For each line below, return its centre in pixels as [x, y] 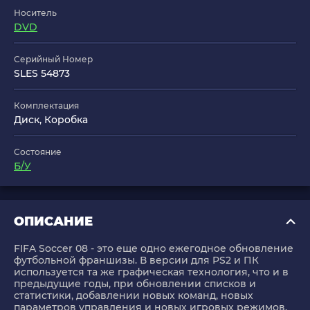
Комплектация [46, 106]
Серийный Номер [53, 60]
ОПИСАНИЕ [53, 222]
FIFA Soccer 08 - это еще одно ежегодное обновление [154, 249]
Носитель [35, 13]
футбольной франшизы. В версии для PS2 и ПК [136, 261]
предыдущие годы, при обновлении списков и [135, 284]
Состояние [38, 152]
